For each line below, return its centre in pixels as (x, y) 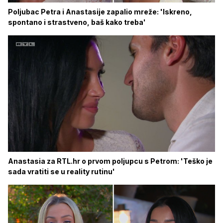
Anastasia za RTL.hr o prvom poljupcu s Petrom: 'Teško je (110, 161)
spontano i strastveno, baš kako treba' (77, 22)
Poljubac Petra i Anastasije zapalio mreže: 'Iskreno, (100, 12)
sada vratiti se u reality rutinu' (61, 171)
